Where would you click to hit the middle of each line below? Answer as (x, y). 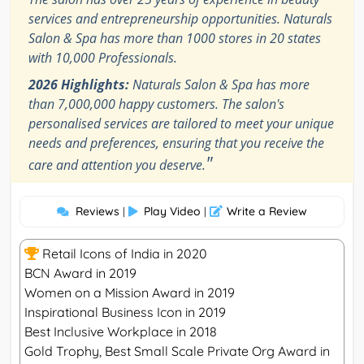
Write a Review (267, 211)
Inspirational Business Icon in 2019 (125, 312)
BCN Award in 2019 (80, 273)
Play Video (172, 211)
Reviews (97, 211)
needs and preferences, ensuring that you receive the (176, 143)
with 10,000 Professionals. (103, 57)
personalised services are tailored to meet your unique (181, 123)
